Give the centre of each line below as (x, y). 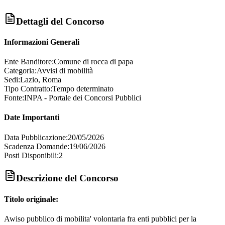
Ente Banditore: (29, 62)
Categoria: (20, 71)
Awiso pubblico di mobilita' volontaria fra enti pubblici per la (100, 218)
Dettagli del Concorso (60, 21)
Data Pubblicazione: (36, 137)
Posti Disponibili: (31, 155)
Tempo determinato (83, 89)
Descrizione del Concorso (67, 178)
